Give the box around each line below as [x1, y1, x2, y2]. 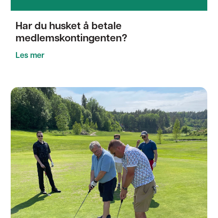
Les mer [16, 52, 45, 60]
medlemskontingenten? [16, 34, 128, 44]
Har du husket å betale [16, 21, 122, 32]
